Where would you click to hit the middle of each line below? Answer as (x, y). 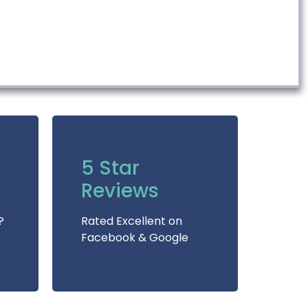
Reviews (120, 190)
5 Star (110, 168)
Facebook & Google (135, 237)
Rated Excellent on (132, 221)
